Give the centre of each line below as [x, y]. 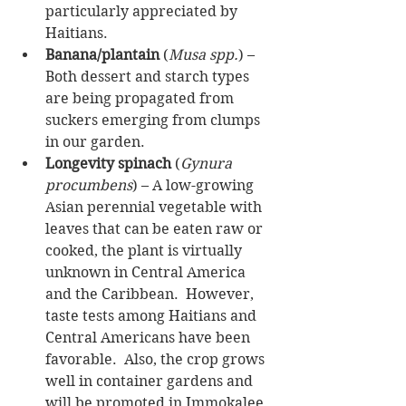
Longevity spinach [108, 163]
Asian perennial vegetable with [155, 207]
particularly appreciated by [143, 11]
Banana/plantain [102, 54]
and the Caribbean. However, [151, 294]
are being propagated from [141, 98]
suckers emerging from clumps [155, 120]
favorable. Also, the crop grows [157, 359]
